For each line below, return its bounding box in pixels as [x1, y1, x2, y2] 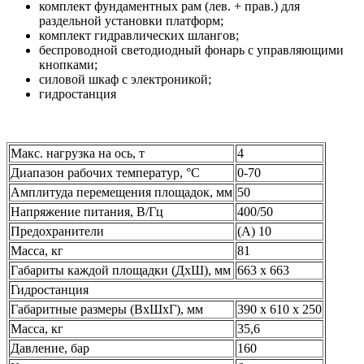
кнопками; [39, 57, 97, 71]
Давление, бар [11, 340, 89, 355]
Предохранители [11, 223, 104, 238]
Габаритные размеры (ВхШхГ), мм [11, 301, 203, 316]
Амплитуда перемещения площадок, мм [11, 184, 232, 199]
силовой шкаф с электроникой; [39, 71, 211, 86]
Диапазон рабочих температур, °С [11, 165, 200, 180]
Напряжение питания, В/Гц [11, 204, 163, 219]
